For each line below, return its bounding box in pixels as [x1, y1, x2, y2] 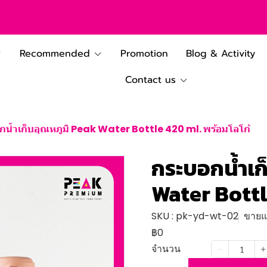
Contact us [125, 72, 176, 87]
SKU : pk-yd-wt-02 [151, 209, 238, 223]
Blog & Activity [186, 46, 255, 61]
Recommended [20, 46, 90, 61]
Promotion [120, 46, 168, 61]
